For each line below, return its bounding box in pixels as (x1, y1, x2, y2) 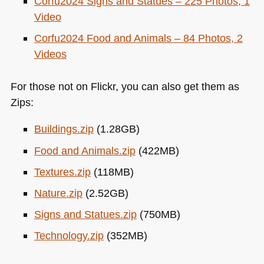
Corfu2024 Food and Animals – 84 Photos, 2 (34, 32, 243, 45)
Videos (34, 48, 67, 61)
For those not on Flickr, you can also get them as (10, 80, 239, 93)
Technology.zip (34, 229, 104, 242)
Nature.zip (34, 186, 82, 199)
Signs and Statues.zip (34, 208, 137, 221)
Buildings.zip (34, 123, 94, 136)
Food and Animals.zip (34, 144, 136, 157)
